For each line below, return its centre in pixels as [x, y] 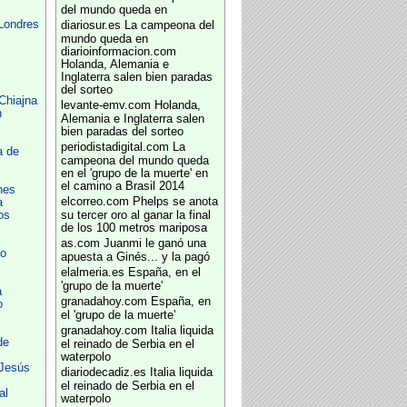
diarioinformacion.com [118, 52]
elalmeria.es [92, 273]
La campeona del [169, 25]
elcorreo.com [94, 202]
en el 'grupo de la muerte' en [134, 174]
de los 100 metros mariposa [134, 228]
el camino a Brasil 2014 [122, 186]
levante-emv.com [105, 105]
